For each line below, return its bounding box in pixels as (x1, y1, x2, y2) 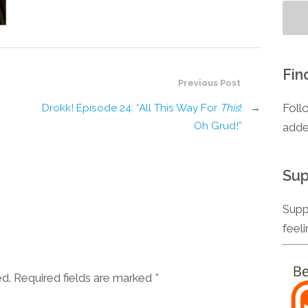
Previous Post (177, 78, 241, 89)
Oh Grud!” (193, 120, 242, 133)
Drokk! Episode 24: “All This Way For (41, 102, 220, 115)
